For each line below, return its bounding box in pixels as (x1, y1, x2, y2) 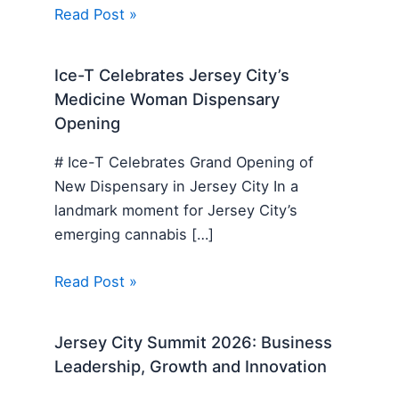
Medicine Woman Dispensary (54, 89, 281, 110)
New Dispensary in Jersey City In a (54, 176, 299, 195)
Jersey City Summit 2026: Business (54, 332, 333, 353)
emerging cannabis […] (54, 224, 215, 243)
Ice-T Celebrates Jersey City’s (54, 65, 290, 85)
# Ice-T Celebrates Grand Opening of (54, 152, 314, 171)
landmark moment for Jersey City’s (54, 200, 298, 219)
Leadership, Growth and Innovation (54, 356, 328, 377)
